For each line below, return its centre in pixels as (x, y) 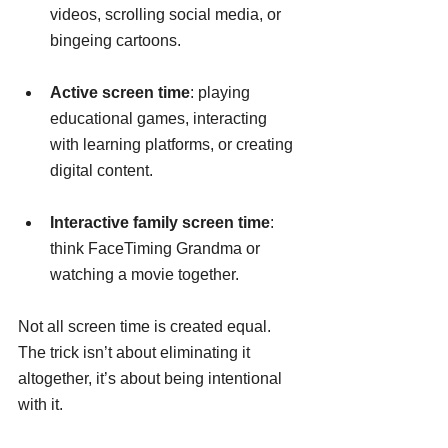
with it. (40, 405)
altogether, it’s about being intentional (152, 379)
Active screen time (120, 93)
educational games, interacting (160, 119)
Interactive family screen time (160, 223)
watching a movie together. (144, 275)
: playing (222, 93)
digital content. (101, 171)
